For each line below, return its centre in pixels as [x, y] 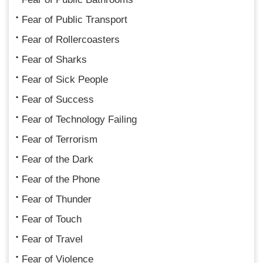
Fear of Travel [52, 239]
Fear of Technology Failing [79, 119]
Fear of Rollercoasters [71, 39]
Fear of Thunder [57, 199]
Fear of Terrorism [60, 139]
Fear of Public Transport [75, 19]
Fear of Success [58, 99]
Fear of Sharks [54, 59]
